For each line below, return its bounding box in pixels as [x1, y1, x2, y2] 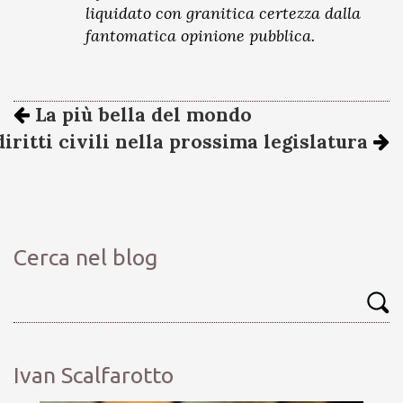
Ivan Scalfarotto [13, 363, 174, 388]
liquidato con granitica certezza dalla [85, 3, 361, 23]
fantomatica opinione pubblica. [85, 25, 315, 46]
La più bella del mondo [30, 103, 252, 127]
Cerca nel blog [13, 245, 157, 270]
